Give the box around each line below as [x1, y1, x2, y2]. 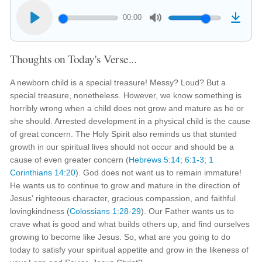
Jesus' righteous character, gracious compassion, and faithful [10, 194, 236, 203]
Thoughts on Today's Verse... [10, 51, 137, 66]
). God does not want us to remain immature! [75, 168, 242, 177]
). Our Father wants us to [141, 206, 235, 216]
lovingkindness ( [10, 206, 70, 216]
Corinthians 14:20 [10, 168, 76, 177]
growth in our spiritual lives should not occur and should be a [10, 142, 235, 151]
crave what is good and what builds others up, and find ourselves [10, 219, 250, 229]
